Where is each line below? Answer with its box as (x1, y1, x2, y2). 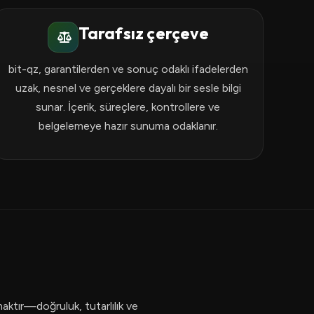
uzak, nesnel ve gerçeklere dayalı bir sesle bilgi (15, 81, 241, 95)
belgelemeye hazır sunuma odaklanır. (38, 119, 218, 132)
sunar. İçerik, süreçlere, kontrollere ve (36, 100, 221, 114)
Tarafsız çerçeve (78, 22, 209, 43)
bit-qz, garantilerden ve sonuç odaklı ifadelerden (8, 62, 248, 76)
